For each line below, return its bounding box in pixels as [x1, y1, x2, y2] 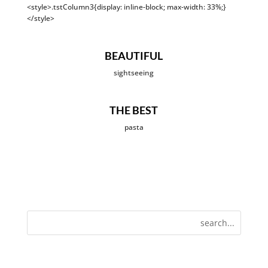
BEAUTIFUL [105, 49, 163, 62]
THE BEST [109, 103, 159, 117]
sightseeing [114, 68, 154, 78]
